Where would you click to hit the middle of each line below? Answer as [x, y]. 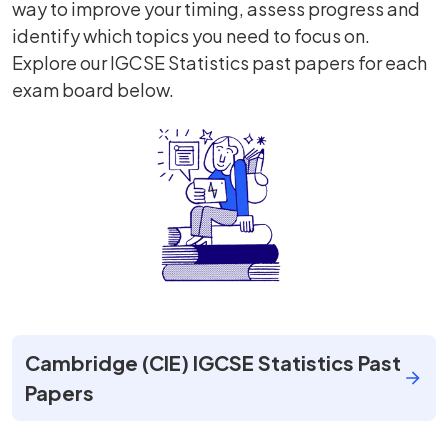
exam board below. [93, 89]
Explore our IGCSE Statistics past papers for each [219, 62]
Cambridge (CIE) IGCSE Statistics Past [213, 362]
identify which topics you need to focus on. [191, 35]
